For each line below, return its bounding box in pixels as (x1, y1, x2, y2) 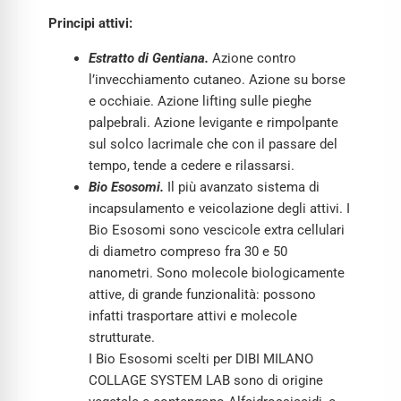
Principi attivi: (48, 15, 132, 32)
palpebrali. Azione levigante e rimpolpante (89, 115, 338, 132)
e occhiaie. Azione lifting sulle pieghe (89, 93, 311, 110)
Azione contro (212, 50, 296, 67)
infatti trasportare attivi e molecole (89, 308, 297, 325)
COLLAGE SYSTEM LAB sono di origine (89, 372, 323, 389)
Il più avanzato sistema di (167, 179, 320, 196)
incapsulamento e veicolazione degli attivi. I (89, 200, 350, 218)
